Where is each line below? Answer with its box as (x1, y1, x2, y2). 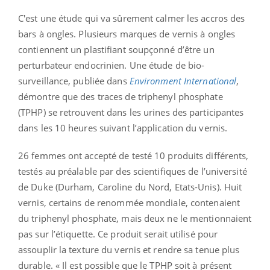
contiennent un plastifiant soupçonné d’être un (18, 43, 215, 56)
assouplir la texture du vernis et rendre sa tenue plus (18, 243, 240, 256)
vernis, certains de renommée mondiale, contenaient (18, 196, 240, 209)
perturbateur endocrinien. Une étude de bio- (18, 59, 205, 72)
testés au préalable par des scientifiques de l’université (18, 165, 247, 178)
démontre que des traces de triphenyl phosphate (18, 90, 223, 103)
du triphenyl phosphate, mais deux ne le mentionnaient (18, 212, 252, 225)
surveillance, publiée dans (18, 75, 130, 87)
